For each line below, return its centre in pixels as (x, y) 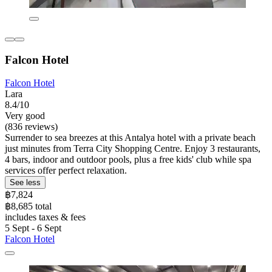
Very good (25, 116)
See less (25, 183)
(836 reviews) (31, 127)
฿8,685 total (28, 206)
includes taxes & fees (45, 217)
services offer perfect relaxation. (66, 171)
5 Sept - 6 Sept (33, 228)
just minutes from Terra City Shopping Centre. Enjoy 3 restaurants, (133, 149)
